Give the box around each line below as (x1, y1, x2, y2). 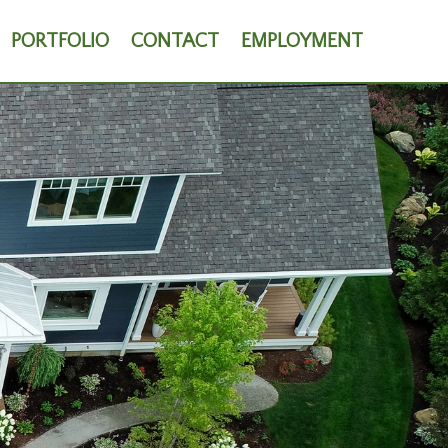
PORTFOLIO (10, 30, 109, 53)
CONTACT (130, 30, 219, 53)
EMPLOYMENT (240, 30, 363, 53)
